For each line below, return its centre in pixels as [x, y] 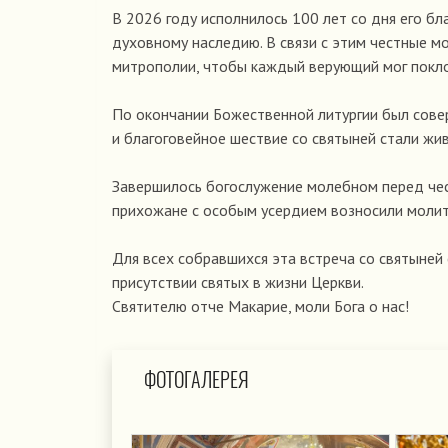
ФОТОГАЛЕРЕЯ [196, 380]
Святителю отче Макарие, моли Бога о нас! [260, 306]
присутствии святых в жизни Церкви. [238, 282]
